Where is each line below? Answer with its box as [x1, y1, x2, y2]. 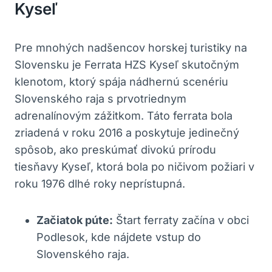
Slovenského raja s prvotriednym [15, 92, 186, 105]
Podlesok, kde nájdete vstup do [36, 230, 201, 243]
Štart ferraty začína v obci [113, 213, 249, 226]
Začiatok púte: [36, 213, 113, 226]
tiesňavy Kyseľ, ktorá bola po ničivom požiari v [15, 160, 254, 173]
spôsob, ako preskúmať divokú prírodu [15, 143, 216, 156]
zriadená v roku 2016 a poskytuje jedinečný [15, 126, 239, 139]
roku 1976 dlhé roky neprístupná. [15, 177, 185, 190]
